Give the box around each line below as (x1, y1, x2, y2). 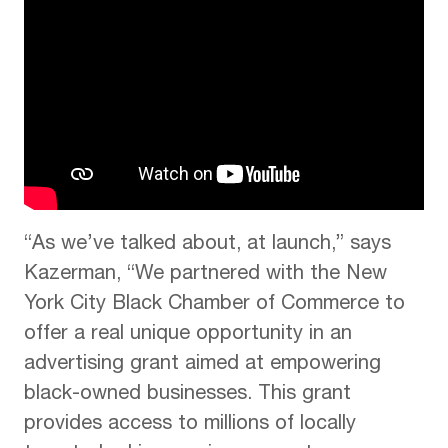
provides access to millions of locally (24, 415, 356, 436)
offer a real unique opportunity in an (24, 325, 352, 346)
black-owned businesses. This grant (24, 385, 351, 406)
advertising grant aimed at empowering (24, 355, 381, 376)
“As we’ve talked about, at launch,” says (24, 235, 391, 256)
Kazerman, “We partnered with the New (24, 265, 387, 286)
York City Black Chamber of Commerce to (24, 295, 405, 316)
